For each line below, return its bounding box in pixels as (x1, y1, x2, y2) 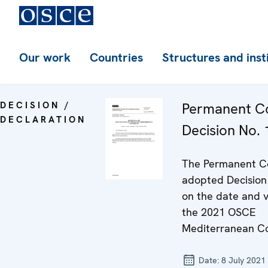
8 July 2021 (221, 255, 266, 266)
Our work (19, 50, 71, 65)
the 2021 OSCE (182, 205, 256, 219)
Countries (90, 50, 143, 65)
